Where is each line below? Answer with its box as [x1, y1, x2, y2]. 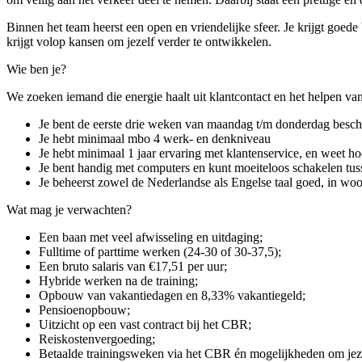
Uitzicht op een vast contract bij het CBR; [39, 318, 251, 331]
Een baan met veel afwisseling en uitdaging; [39, 230, 266, 244]
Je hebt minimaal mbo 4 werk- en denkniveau [39, 132, 271, 145]
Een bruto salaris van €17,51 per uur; [39, 259, 227, 273]
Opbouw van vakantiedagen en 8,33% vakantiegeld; [39, 288, 305, 302]
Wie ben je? [6, 62, 66, 76]
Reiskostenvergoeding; [39, 332, 155, 346]
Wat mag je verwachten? [6, 203, 132, 217]
